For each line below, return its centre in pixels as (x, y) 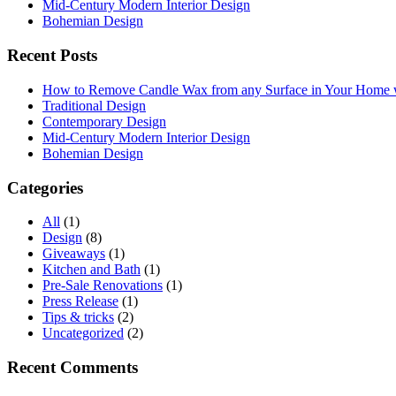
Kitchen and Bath (91, 270)
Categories (45, 187)
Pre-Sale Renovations (103, 286)
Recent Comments (72, 367)
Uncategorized (83, 333)
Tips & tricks (78, 317)
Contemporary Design (104, 121)
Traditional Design (94, 105)
